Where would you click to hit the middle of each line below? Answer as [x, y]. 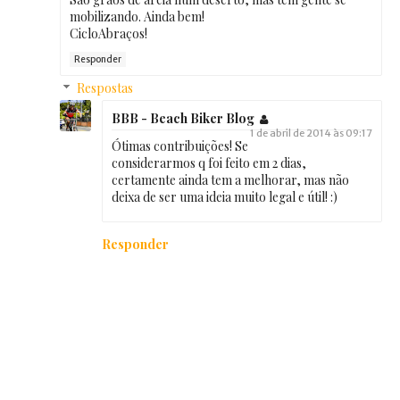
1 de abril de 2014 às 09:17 [311, 133]
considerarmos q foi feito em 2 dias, [209, 162]
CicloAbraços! [108, 33]
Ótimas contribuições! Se [180, 146]
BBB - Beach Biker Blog [183, 118]
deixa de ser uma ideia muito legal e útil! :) [225, 196]
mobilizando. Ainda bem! [137, 16]
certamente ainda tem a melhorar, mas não [230, 179]
